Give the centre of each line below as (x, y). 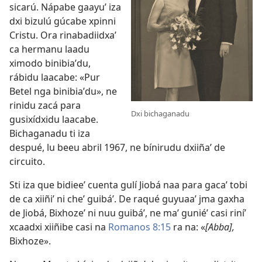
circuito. (27, 161)
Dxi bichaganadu (160, 113)
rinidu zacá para (45, 105)
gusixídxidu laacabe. (54, 119)
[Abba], (220, 227)
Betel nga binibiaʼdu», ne (63, 91)
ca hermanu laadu (49, 49)
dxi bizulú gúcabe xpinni (63, 21)
